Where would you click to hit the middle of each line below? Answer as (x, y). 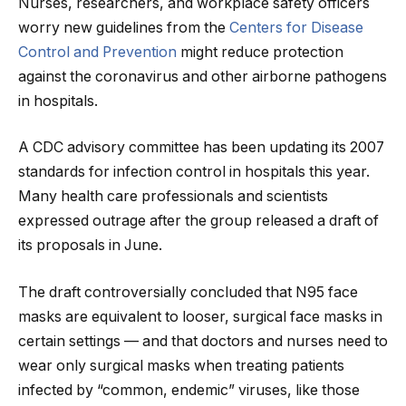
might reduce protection (260, 52)
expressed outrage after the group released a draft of (198, 221)
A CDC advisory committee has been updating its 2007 (201, 148)
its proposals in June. (90, 246)
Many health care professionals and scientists (173, 197)
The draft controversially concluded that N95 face (188, 292)
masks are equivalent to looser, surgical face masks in (200, 316)
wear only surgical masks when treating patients (181, 365)
